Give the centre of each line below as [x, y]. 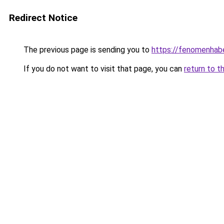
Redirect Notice [43, 18]
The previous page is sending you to [86, 50]
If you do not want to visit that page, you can [103, 69]
